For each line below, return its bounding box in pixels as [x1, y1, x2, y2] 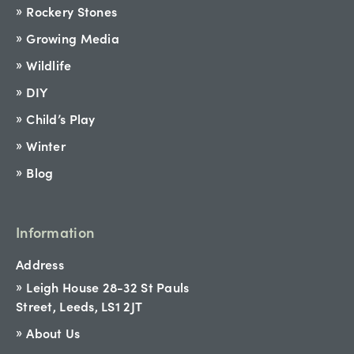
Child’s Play [26, 110, 96, 128]
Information [16, 222, 95, 243]
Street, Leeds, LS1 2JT [16, 297, 143, 315]
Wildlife [26, 56, 72, 74]
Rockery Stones [26, 2, 118, 21]
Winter [26, 137, 66, 155]
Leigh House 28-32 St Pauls [26, 278, 190, 296]
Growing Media [26, 29, 119, 47]
